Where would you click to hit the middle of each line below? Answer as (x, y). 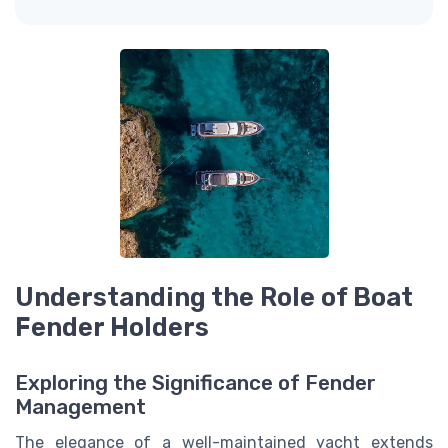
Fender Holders (112, 327)
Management (80, 407)
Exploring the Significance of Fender (195, 383)
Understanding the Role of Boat (214, 297)
